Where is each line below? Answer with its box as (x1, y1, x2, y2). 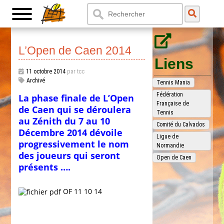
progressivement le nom (18, 138, 129, 150)
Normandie (156, 142, 184, 149)
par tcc (65, 68, 85, 75)
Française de (156, 100, 189, 107)
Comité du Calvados (156, 121, 205, 128)
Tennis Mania (156, 79, 190, 86)
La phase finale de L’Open (18, 92, 134, 104)
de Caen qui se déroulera (18, 103, 131, 115)
